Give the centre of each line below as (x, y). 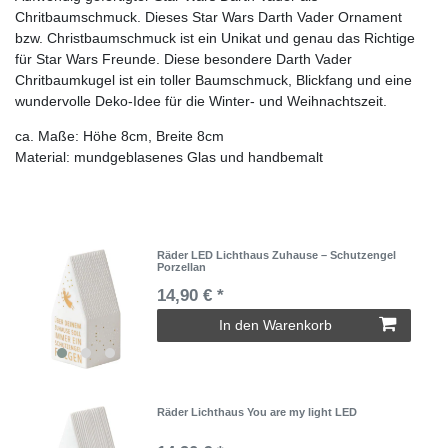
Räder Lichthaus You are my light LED (257, 412)
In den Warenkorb (275, 324)
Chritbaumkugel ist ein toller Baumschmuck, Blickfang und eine (213, 79)
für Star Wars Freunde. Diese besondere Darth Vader (183, 58)
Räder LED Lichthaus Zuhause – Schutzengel (277, 254)
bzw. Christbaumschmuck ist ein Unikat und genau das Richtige (215, 37)
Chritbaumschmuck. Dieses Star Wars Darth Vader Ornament (208, 16)
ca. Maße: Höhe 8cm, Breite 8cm (119, 135)
